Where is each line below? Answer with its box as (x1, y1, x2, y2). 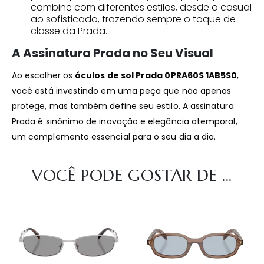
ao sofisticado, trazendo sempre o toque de (31, 12, 236, 26)
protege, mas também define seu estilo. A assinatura (12, 100, 234, 112)
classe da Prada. (31, 24, 107, 38)
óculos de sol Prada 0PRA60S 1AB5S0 (75, 69, 237, 81)
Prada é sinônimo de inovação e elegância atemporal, (12, 115, 237, 127)
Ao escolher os (12, 69, 75, 81)
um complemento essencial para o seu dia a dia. (12, 130, 216, 143)
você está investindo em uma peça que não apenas (12, 84, 232, 97)
